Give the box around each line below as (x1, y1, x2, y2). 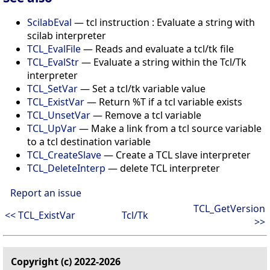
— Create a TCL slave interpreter (101, 148, 251, 162)
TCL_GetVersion (193, 201, 265, 215)
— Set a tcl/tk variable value (78, 81, 206, 95)
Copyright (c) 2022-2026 (11, 254, 121, 268)
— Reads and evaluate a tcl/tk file (81, 42, 234, 55)
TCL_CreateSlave (27, 148, 101, 162)
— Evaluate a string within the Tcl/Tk (79, 55, 246, 69)
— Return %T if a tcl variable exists (84, 95, 242, 108)
